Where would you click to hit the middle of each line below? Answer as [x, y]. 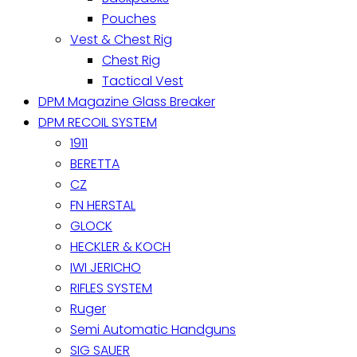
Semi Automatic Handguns [153, 329]
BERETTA [95, 163]
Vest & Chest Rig [121, 39]
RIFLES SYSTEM [111, 288]
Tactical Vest [143, 80]
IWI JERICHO [106, 267]
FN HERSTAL [103, 205]
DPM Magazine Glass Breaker [127, 101]
